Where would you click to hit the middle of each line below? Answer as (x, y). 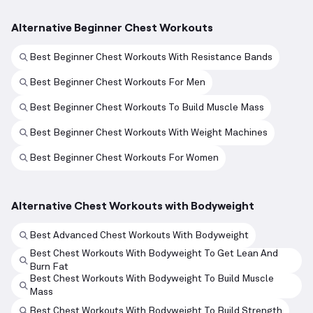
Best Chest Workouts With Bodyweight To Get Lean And (154, 254)
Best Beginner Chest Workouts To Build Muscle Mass (147, 107)
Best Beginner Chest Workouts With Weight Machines (148, 132)
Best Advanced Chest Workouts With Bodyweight (139, 235)
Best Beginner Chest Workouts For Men (117, 82)
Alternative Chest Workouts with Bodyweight (133, 205)
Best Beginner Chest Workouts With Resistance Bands (151, 57)
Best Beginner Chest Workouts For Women (124, 158)
